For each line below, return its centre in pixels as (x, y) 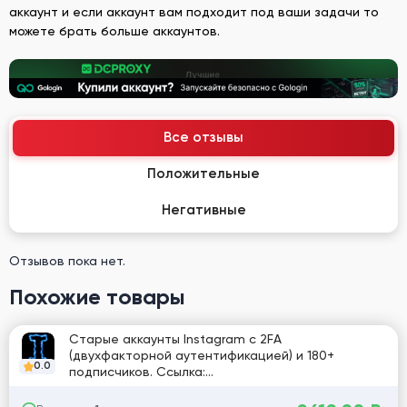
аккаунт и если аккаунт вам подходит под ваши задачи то (194, 11)
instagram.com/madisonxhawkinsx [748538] (202, 388)
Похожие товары (97, 296)
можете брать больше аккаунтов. (114, 30)
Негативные (203, 210)
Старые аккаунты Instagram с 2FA (175, 339)
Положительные (203, 174)
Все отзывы (203, 137)
